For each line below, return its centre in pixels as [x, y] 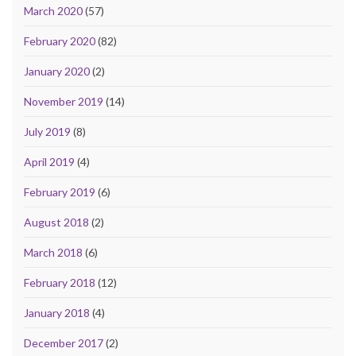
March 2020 [53, 10]
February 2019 [60, 192]
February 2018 [60, 282]
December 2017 [64, 342]
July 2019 [47, 131]
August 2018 [56, 222]
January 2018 [57, 312]
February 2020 [60, 41]
